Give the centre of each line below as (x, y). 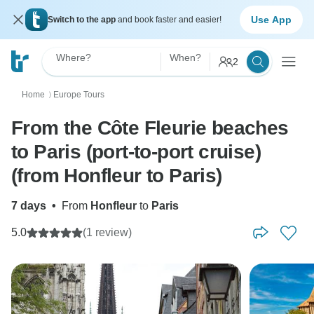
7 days (29, 206)
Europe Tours (79, 95)
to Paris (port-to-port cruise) (136, 152)
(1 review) (107, 232)
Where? (74, 57)
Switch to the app (83, 20)
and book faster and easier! (170, 20)
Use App (271, 19)
